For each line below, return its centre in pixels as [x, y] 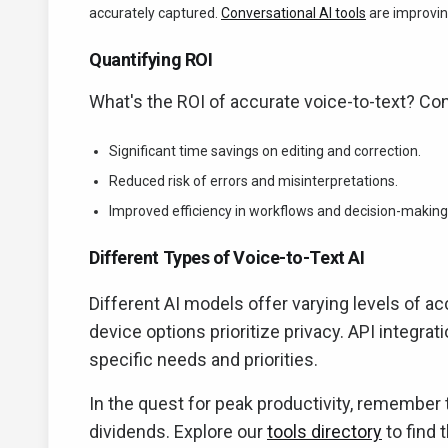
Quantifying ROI [151, 59]
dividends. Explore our [178, 431]
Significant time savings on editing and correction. [265, 151]
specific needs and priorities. [203, 359]
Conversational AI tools [293, 13]
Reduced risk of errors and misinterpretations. [253, 181]
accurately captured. [155, 13]
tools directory [324, 431]
